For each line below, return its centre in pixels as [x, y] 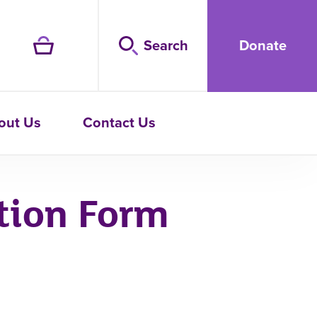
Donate [263, 45]
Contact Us [119, 122]
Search [166, 45]
